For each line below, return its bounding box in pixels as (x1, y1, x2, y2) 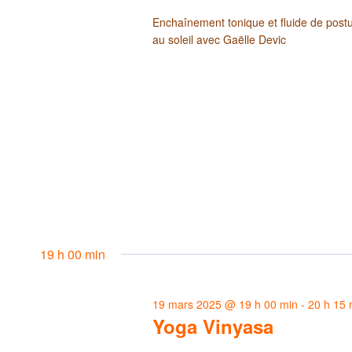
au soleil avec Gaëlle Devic (152, 31, 287, 47)
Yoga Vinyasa (152, 312, 274, 339)
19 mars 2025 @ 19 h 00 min (152, 295, 299, 312)
